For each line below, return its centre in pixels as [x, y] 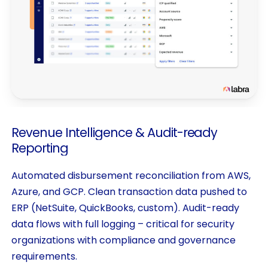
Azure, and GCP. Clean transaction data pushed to [129, 191]
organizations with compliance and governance [123, 240]
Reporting [39, 148]
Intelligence [98, 132]
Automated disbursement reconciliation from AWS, [131, 175]
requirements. [44, 256]
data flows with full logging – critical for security [123, 224]
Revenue [36, 132]
